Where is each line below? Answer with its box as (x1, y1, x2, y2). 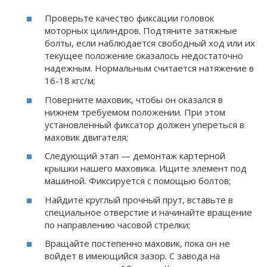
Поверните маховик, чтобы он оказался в (45, 93, 223, 105)
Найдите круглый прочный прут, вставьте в (45, 193, 233, 206)
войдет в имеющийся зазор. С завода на (45, 250, 220, 262)
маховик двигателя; (45, 131, 128, 143)
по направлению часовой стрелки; (45, 218, 190, 231)
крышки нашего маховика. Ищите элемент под (45, 162, 247, 175)
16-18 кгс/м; (45, 74, 95, 87)
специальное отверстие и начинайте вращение (45, 206, 252, 218)
